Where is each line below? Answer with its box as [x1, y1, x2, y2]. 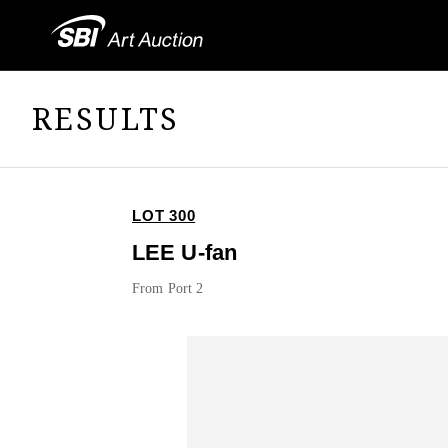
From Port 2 [132, 281, 204, 297]
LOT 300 [132, 207, 196, 225]
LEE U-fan [132, 240, 238, 266]
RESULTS [32, 97, 180, 139]
